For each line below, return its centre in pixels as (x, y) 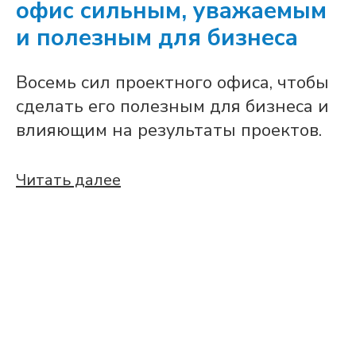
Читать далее (68, 180)
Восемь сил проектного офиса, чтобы (172, 83)
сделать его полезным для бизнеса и (172, 106)
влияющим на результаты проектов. (169, 130)
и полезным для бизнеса (157, 38)
